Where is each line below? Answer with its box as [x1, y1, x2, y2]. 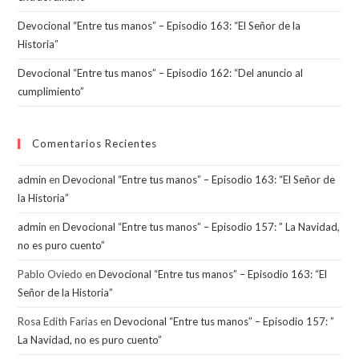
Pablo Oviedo [18, 268, 83, 280]
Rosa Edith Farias [18, 315, 99, 328]
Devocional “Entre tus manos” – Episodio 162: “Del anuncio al [18, 67, 304, 79]
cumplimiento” [18, 85, 85, 98]
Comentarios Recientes [32, 137, 158, 150]
